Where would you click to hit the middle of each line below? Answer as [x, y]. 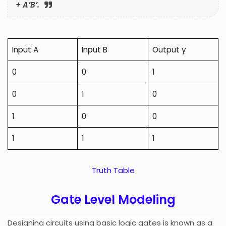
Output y [169, 49]
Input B [95, 49]
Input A [25, 49]
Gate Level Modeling [113, 199]
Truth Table [113, 170]
